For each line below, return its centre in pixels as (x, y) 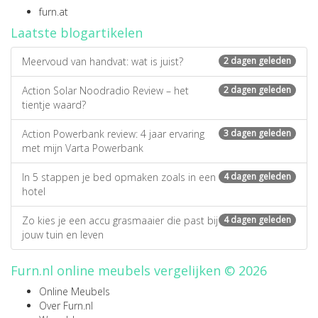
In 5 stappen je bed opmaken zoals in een (119, 177)
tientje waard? (54, 104)
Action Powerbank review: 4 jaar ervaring (113, 133)
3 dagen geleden (257, 133)
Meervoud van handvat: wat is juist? (103, 61)
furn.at (54, 11)
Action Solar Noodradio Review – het (105, 90)
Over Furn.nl (66, 305)
